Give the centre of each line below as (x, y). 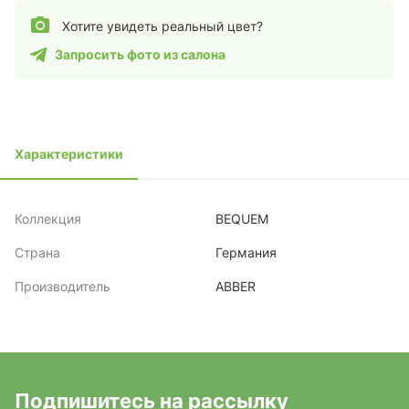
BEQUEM (242, 219)
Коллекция (48, 219)
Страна (37, 252)
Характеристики (69, 154)
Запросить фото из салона (140, 54)
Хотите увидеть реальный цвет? (163, 26)
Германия (246, 252)
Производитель (63, 286)
